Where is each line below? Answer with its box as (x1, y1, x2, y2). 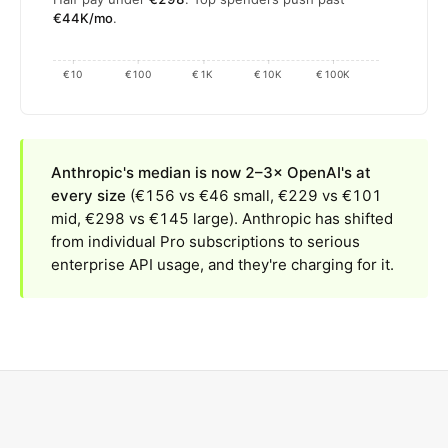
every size (51, 185, 126, 205)
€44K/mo (53, 9, 113, 26)
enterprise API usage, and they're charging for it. (51, 254, 394, 274)
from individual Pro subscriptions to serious (51, 231, 360, 251)
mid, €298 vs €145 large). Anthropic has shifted (51, 208, 393, 228)
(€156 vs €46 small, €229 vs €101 (126, 185, 382, 205)
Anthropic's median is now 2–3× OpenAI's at (51, 162, 371, 182)
